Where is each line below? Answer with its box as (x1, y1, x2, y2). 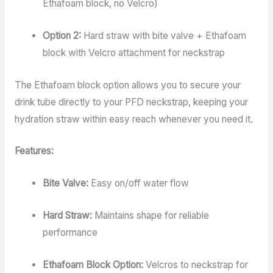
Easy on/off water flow (88, 177, 190, 190)
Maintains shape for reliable (92, 210, 210, 222)
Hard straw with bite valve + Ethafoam (81, 29, 247, 41)
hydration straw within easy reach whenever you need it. (14, 113, 253, 125)
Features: (14, 145, 54, 157)
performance (43, 227, 98, 239)
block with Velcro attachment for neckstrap (43, 46, 225, 58)
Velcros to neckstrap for (143, 258, 249, 271)
